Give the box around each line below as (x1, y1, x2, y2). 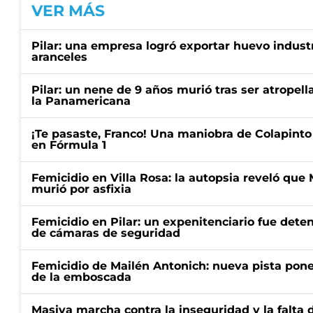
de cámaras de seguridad (31, 226, 180, 240)
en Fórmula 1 (31, 138, 106, 152)
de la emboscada (31, 270, 131, 284)
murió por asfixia (31, 182, 131, 196)
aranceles (31, 50, 87, 64)
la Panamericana (31, 94, 131, 108)
